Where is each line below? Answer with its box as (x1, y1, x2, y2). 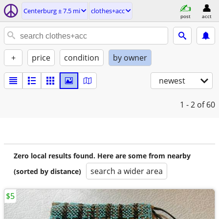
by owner (113, 52, 147, 63)
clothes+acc (91, 6, 125, 15)
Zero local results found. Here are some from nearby (14, 151, 191, 160)
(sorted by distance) (14, 167, 81, 176)
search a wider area (90, 166, 163, 176)
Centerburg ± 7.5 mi (23, 6, 80, 15)
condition (64, 52, 99, 63)
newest (159, 75, 185, 86)
